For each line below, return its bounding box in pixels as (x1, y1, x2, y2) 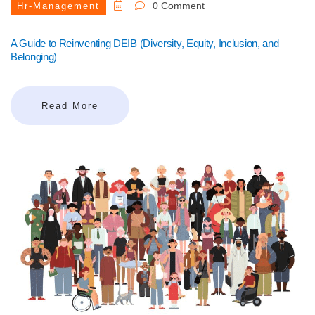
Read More (41, 101, 98, 112)
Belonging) (11, 51, 57, 63)
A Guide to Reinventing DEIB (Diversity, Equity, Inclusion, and (11, 37, 279, 50)
